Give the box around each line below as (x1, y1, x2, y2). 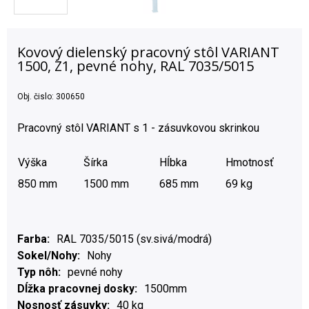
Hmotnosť (226, 155, 274, 169)
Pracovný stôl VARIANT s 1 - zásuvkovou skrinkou (17, 121, 259, 134)
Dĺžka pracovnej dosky (17, 281, 134, 295)
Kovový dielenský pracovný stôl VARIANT (17, 42, 279, 61)
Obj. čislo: (17, 91, 56, 101)
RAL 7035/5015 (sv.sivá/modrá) (57, 232, 212, 246)
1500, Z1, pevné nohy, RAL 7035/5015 (17, 56, 254, 75)
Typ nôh (17, 265, 58, 279)
